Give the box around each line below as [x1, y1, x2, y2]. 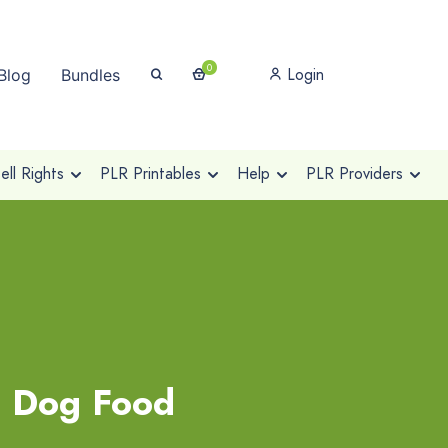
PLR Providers [305, 162, 403, 185]
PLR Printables [99, 162, 201, 185]
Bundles [61, 65, 120, 85]
